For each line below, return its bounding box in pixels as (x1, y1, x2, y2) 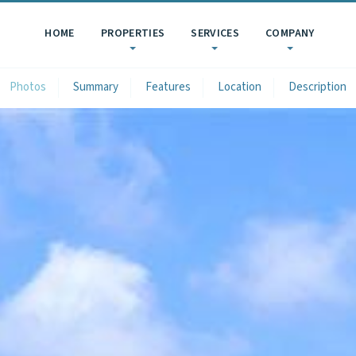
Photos (10, 79, 46, 95)
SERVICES (191, 25, 240, 41)
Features (145, 79, 191, 95)
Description (288, 79, 346, 95)
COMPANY (265, 25, 315, 41)
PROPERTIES (100, 25, 165, 41)
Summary (73, 79, 118, 95)
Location (218, 79, 261, 95)
